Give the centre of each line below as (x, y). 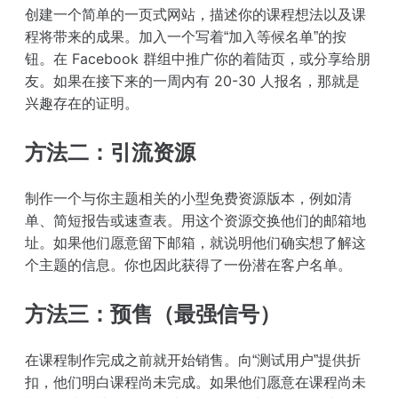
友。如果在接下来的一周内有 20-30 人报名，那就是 (192, 80)
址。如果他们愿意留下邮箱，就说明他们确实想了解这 (195, 242)
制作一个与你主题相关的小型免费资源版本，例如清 (188, 198)
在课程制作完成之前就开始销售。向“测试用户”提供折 (193, 359)
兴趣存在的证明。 (82, 103)
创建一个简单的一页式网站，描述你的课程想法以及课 (195, 14)
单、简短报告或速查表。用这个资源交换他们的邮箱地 (195, 220)
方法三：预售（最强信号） (153, 314)
